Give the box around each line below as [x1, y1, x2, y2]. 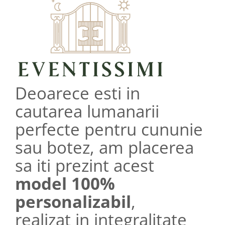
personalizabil [15, 190, 131, 213]
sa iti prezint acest [15, 154, 154, 177]
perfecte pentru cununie [15, 118, 203, 141]
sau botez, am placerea [15, 136, 194, 159]
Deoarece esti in [15, 82, 140, 105]
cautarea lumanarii [15, 100, 159, 123]
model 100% [15, 172, 115, 195]
